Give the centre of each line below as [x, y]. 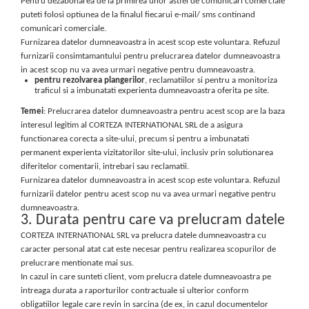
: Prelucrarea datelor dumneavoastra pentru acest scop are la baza [164, 112]
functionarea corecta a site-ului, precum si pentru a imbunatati [135, 139]
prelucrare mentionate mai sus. [77, 263]
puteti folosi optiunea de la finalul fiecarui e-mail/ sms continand [138, 14]
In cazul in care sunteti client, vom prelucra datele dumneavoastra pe [146, 277]
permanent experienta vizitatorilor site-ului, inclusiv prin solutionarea [147, 153]
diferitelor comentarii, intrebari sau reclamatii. [105, 167]
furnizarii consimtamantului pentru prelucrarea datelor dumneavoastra [150, 56]
